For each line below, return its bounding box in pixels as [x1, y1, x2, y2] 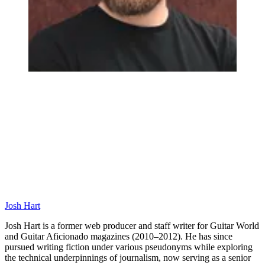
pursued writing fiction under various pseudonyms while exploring [5, 242, 253, 253]
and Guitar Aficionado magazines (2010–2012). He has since [5, 231, 232, 242]
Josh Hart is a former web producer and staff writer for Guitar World [5, 221, 259, 231]
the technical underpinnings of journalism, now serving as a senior [5, 253, 251, 263]
